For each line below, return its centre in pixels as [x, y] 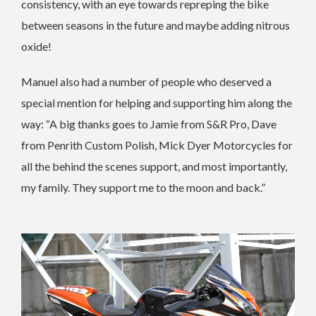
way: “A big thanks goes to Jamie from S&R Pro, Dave [149, 123]
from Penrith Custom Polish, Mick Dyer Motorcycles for [157, 145]
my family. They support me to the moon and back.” [143, 187]
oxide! [36, 46]
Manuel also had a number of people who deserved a [146, 81]
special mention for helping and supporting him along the [157, 102]
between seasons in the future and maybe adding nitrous [156, 25]
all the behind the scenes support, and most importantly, [154, 166]
